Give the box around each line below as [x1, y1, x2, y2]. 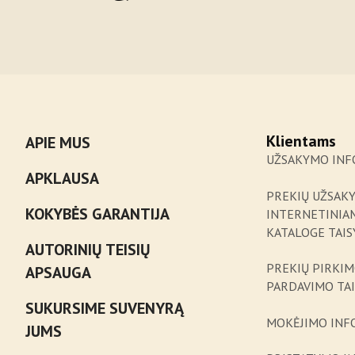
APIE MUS [25, 132, 91, 154]
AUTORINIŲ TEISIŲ [25, 239, 151, 261]
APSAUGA [25, 262, 92, 284]
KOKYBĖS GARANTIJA [25, 204, 170, 225]
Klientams [266, 131, 337, 152]
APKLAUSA [25, 168, 100, 189]
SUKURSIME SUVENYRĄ [25, 298, 185, 319]
